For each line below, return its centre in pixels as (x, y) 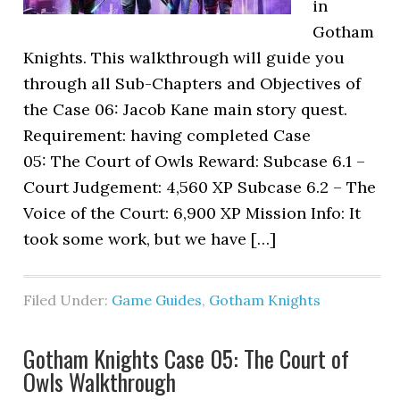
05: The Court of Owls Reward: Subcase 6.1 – (195, 161)
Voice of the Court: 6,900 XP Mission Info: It (192, 213)
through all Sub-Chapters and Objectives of (192, 83)
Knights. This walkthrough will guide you (184, 58)
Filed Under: (68, 300)
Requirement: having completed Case (167, 135)
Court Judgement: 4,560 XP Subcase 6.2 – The (200, 187)
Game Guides (157, 300)
